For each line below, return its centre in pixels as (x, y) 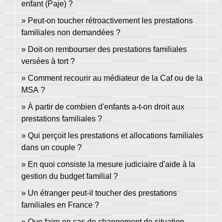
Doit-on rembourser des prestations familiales (107, 50)
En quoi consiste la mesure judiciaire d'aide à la (111, 165)
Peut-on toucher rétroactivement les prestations (110, 21)
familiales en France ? (60, 205)
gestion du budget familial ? (70, 176)
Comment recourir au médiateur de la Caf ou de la (115, 78)
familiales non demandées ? (71, 33)
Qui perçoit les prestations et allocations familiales (115, 136)
